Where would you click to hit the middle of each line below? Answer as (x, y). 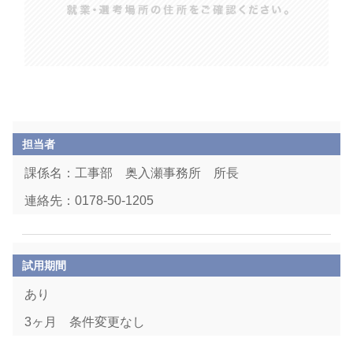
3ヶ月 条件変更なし (85, 322)
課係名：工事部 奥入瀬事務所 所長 (132, 173)
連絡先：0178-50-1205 (89, 201)
